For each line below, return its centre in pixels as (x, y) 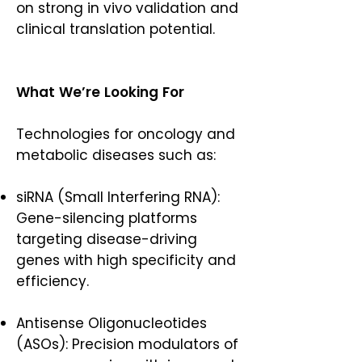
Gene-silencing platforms (107, 218)
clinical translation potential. (118, 29)
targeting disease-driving (107, 239)
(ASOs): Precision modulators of (127, 344)
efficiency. (57, 281)
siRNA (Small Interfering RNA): (118, 197)
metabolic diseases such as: (118, 155)
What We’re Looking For (102, 92)
